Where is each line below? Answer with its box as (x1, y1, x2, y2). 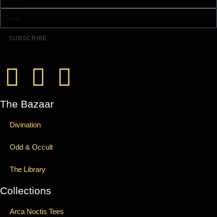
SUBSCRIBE (9, 35, 47, 42)
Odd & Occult (10, 142, 53, 151)
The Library (10, 165, 46, 173)
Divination (10, 120, 41, 129)
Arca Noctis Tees (10, 207, 64, 216)
